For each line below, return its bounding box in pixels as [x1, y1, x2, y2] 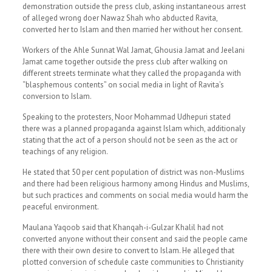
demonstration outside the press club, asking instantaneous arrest [22, 1, 246, 12]
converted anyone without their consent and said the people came [22, 234, 248, 244]
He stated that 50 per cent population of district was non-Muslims [22, 167, 245, 177]
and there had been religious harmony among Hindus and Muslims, [22, 178, 249, 189]
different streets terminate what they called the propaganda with [22, 68, 241, 78]
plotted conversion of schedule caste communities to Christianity [22, 257, 243, 267]
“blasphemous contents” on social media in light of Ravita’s [22, 80, 224, 90]
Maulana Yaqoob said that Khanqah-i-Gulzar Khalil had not [22, 222, 223, 233]
